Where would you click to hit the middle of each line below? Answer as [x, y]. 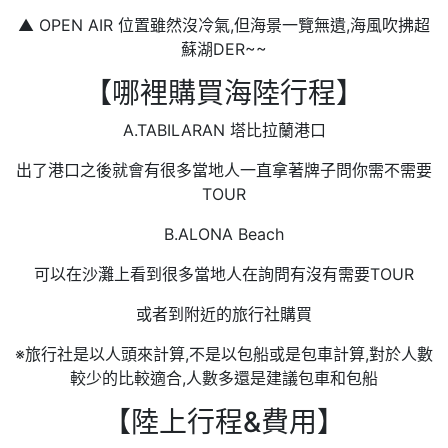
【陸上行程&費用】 [224, 422]
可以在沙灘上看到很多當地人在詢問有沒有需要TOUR [224, 274]
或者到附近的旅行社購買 [224, 314]
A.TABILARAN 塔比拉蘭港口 [224, 130]
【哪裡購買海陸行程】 [224, 93]
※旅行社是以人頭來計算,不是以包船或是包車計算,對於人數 [224, 354]
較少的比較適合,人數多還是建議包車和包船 [224, 378]
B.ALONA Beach [224, 234]
